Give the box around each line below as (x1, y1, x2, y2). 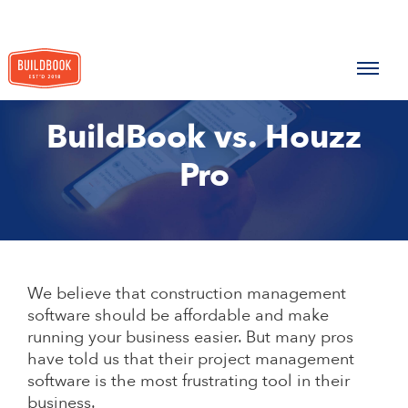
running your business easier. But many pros (27, 326, 353, 348)
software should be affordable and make (27, 304, 329, 326)
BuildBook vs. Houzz (46, 116, 362, 159)
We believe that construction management (27, 282, 346, 304)
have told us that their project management (27, 348, 354, 370)
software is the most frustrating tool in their (27, 370, 350, 392)
